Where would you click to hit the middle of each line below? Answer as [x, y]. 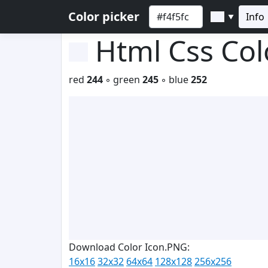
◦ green [123, 80]
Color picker [104, 16]
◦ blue [175, 80]
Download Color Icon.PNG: [129, 247]
